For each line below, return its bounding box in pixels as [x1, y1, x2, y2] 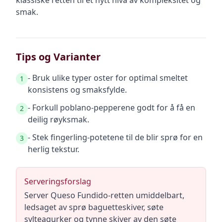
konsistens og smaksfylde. [28, 84, 127, 95]
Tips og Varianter [16, 50, 101, 63]
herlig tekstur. [28, 144, 79, 155]
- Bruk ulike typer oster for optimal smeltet [28, 72, 188, 83]
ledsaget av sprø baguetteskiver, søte [24, 202, 164, 213]
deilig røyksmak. [28, 114, 89, 125]
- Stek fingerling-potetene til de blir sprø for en [28, 132, 203, 143]
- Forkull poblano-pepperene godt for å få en [28, 102, 195, 113]
